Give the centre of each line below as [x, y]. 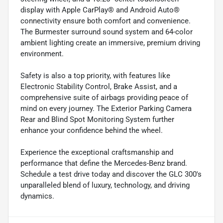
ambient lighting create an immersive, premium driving [110, 43]
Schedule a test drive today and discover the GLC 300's [111, 174]
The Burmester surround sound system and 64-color [107, 32]
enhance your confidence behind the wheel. [92, 131]
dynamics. [37, 196]
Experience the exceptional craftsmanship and [97, 153]
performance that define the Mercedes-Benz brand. [104, 164]
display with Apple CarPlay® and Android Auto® [100, 10]
